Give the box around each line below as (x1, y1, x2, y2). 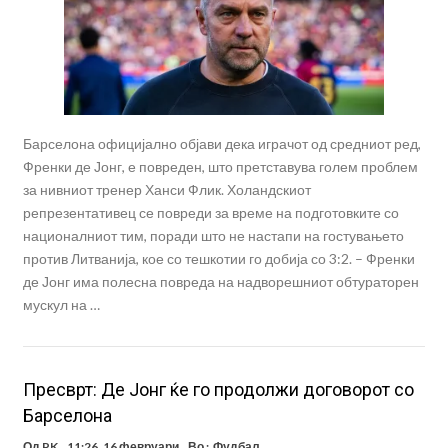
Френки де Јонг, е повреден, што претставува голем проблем (22, 157, 418, 175)
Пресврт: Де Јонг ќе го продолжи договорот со (22, 378, 414, 400)
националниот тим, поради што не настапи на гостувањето (22, 226, 404, 244)
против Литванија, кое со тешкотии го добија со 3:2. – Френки (22, 249, 415, 267)
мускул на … (22, 295, 100, 313)
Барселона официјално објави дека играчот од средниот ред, (22, 134, 421, 152)
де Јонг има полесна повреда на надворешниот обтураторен (22, 272, 419, 290)
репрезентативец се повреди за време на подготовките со (22, 203, 399, 221)
